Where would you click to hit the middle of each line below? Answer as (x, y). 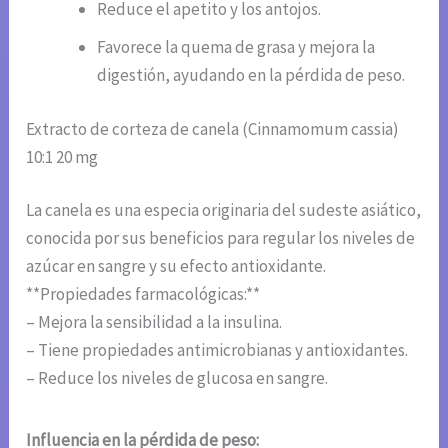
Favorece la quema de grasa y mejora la (236, 47)
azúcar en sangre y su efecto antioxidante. (176, 266)
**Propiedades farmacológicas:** (143, 294)
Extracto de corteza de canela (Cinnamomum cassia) (213, 128)
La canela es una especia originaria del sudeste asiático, (224, 210)
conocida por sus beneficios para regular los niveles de (221, 238)
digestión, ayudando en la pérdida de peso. (251, 75)
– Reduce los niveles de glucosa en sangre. (177, 378)
